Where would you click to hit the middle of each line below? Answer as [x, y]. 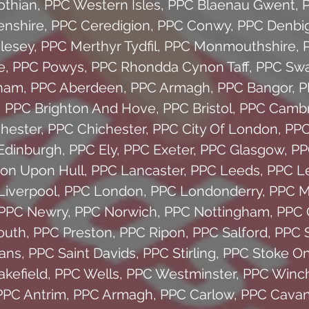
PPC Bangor [255, 87]
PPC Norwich [116, 211]
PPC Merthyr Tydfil [99, 46]
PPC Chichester [96, 129]
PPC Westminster [181, 273]
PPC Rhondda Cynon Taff [170, 67]
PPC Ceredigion [100, 25]
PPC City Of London [215, 129]
